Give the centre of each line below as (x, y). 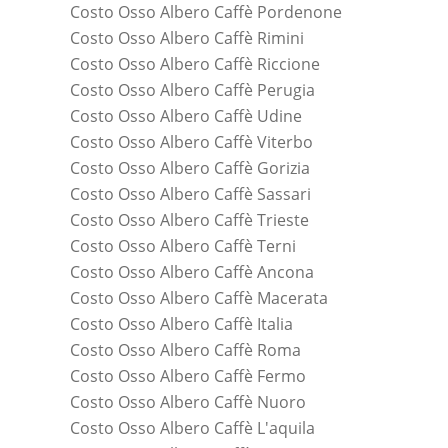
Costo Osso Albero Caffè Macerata (199, 298)
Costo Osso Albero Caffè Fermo (188, 376)
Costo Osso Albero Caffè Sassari (190, 194)
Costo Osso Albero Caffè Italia (181, 324)
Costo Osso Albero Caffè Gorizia (190, 168)
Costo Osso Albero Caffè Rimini (187, 38)
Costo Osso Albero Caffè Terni (183, 246)
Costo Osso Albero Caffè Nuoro (188, 402)
